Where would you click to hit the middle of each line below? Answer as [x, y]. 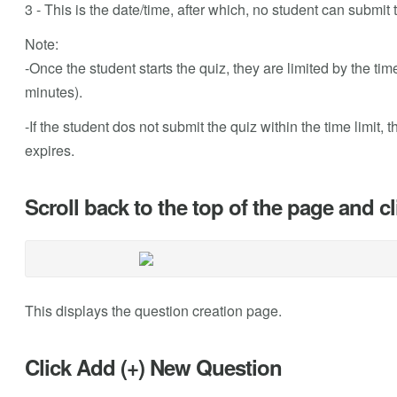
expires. [49, 150]
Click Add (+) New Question [153, 366]
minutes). [53, 91]
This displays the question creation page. [153, 310]
